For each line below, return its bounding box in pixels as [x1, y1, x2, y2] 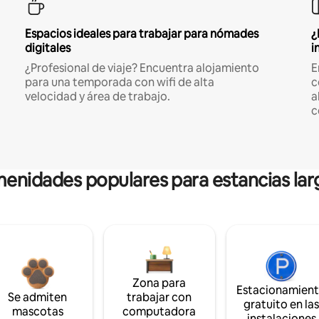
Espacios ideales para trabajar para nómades [24, 26, 258, 41]
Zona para [132, 275, 187, 291]
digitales [24, 40, 70, 56]
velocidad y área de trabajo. [24, 88, 170, 104]
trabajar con [127, 289, 192, 305]
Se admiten [8, 289, 68, 305]
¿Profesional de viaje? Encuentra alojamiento [24, 60, 259, 75]
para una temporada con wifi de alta [24, 74, 214, 90]
